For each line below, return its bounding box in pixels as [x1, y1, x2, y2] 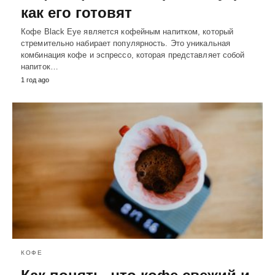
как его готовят [21, 4, 132, 21]
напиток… [21, 62, 58, 72]
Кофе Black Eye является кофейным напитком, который [21, 27, 234, 37]
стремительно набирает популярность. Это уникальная [21, 39, 231, 48]
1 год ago [21, 76, 49, 84]
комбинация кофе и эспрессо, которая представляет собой [21, 50, 245, 60]
